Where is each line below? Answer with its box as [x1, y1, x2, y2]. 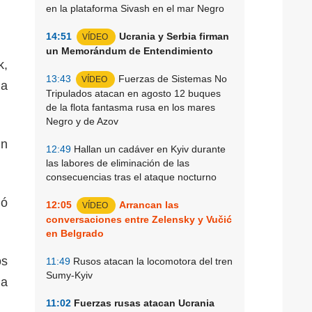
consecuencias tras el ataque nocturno [46, 171, 217, 182]
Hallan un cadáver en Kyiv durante [71, 143, 226, 155]
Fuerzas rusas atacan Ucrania [71, 297, 214, 309]
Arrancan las [119, 198, 179, 210]
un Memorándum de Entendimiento [46, 45, 213, 56]
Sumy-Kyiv [46, 269, 93, 281]
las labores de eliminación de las [46, 157, 189, 169]
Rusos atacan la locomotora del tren [70, 255, 233, 267]
